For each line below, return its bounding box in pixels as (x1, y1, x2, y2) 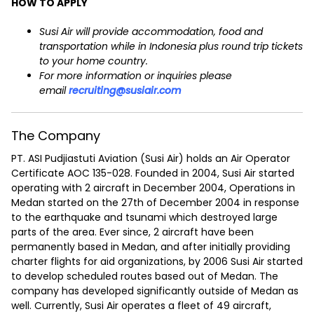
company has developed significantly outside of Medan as (11, 284, 299, 299)
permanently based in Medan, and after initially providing (11, 240, 290, 254)
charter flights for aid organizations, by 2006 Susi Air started (11, 254, 303, 269)
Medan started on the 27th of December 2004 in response (11, 196, 299, 210)
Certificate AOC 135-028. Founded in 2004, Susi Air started (11, 166, 294, 181)
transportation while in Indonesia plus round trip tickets (39, 39, 303, 54)
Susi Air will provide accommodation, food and (39, 25, 263, 39)
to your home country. (39, 54, 148, 69)
